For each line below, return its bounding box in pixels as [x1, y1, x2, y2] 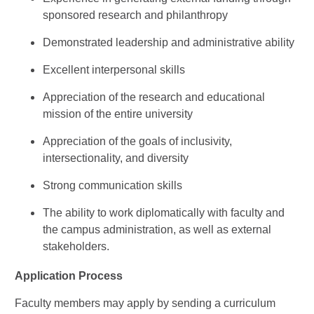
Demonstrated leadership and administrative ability [43, 36, 294, 48]
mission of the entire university [43, 108, 193, 120]
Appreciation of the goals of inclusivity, [43, 135, 232, 147]
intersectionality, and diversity [43, 152, 189, 164]
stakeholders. [43, 240, 109, 252]
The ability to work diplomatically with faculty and [43, 207, 285, 219]
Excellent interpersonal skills [43, 64, 185, 76]
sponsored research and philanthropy [43, 9, 228, 21]
